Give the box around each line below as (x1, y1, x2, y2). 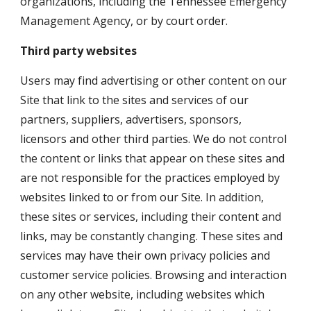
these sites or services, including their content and (20, 209, 282, 224)
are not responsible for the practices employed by (20, 170, 280, 185)
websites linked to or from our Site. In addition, (20, 190, 264, 205)
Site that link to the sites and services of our (20, 92, 249, 108)
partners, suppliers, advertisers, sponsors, (20, 112, 242, 127)
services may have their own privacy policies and (20, 248, 271, 263)
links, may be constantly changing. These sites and (20, 228, 283, 244)
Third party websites (20, 43, 137, 58)
